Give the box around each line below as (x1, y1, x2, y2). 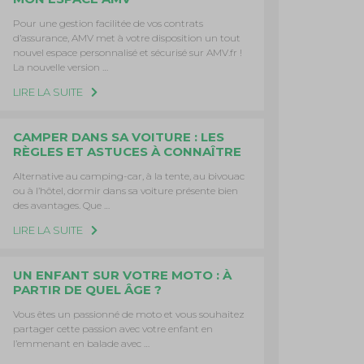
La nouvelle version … (13, 61, 109, 73)
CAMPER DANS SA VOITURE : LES (13, 129, 225, 145)
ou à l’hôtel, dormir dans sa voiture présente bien (13, 184, 239, 197)
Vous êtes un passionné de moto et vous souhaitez (13, 308, 245, 320)
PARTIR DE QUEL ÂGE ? (13, 282, 162, 297)
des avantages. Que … (13, 199, 110, 211)
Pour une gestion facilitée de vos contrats (13, 17, 204, 29)
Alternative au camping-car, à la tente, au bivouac (13, 170, 245, 182)
